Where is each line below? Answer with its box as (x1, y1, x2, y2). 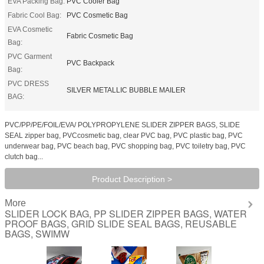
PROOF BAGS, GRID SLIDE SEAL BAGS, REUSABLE (5, 216, 237, 230)
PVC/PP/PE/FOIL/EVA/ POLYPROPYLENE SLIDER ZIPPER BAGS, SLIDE (5, 120, 240, 129)
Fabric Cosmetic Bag (67, 31, 133, 40)
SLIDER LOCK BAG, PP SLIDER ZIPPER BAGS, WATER (5, 206, 247, 220)
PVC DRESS (8, 79, 49, 88)
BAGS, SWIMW (5, 226, 70, 240)
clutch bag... (5, 152, 43, 161)
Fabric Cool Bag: (8, 11, 61, 19)
